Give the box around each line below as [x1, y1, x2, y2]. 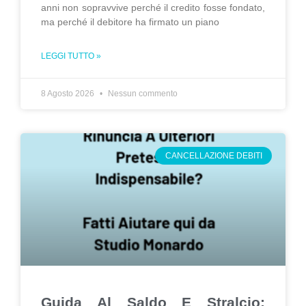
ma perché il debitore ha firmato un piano [41, 16, 219, 27]
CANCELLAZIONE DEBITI [165, 151, 262, 161]
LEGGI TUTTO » [41, 51, 101, 61]
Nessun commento [106, 89, 178, 98]
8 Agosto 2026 [41, 89, 96, 98]
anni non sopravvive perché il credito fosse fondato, [41, 2, 265, 13]
